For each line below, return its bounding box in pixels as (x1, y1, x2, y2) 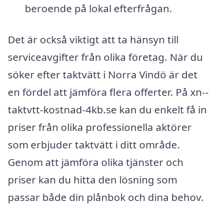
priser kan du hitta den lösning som (8, 172, 177, 186)
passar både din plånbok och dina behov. (8, 190, 204, 204)
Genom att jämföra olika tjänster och (8, 155, 183, 169)
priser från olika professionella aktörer (8, 120, 192, 134)
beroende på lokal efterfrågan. (24, 1, 172, 15)
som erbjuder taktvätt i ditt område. (8, 137, 180, 151)
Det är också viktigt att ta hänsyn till (8, 32, 179, 46)
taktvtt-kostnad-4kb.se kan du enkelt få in (8, 102, 207, 116)
